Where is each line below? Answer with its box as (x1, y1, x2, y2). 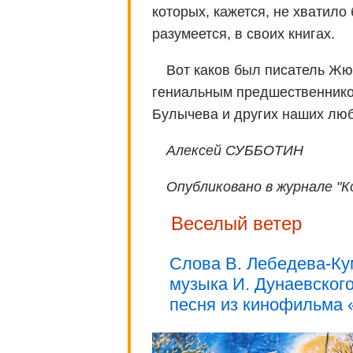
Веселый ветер (171, 213, 302, 235)
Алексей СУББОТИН (166, 143, 303, 159)
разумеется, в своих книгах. (152, 26, 335, 43)
